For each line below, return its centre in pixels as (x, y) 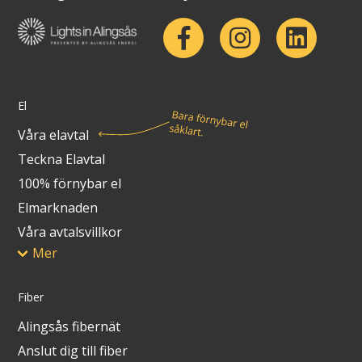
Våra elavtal (54, 135)
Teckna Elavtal (62, 159)
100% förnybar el (70, 183)
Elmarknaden (58, 207)
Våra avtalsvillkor (70, 232)
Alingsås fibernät (69, 327)
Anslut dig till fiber (73, 351)
